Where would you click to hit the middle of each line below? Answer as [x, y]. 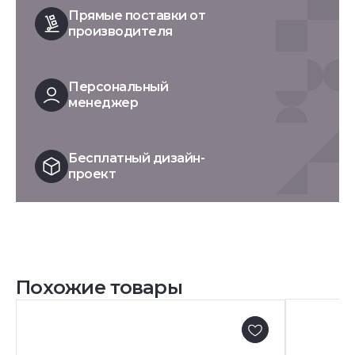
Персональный [118, 87]
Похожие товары [99, 287]
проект [92, 174]
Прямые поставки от [137, 15]
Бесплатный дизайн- [137, 158]
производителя [120, 31]
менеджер [103, 103]
